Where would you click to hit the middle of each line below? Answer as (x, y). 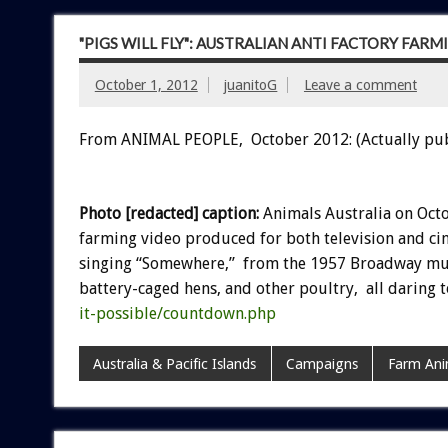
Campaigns (321, 363)
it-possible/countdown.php (177, 313)
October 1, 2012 (146, 84)
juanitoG (251, 84)
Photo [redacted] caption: (168, 213)
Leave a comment (360, 84)
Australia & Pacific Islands (175, 363)
